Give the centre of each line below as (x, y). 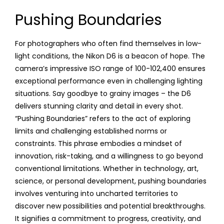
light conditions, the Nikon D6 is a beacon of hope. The (110, 56)
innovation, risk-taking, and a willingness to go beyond (109, 156)
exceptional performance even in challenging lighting (109, 81)
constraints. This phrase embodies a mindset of (98, 143)
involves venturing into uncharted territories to (96, 193)
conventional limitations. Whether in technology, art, (107, 168)
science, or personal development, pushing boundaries (111, 181)
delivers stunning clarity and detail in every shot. (99, 106)
